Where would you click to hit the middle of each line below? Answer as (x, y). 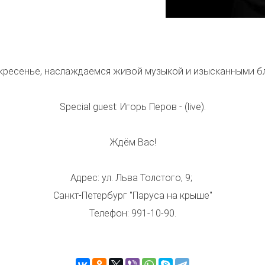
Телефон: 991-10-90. (132, 213)
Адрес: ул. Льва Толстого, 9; (132, 178)
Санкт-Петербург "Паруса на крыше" (132, 195)
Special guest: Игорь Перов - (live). (132, 107)
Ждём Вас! (132, 142)
